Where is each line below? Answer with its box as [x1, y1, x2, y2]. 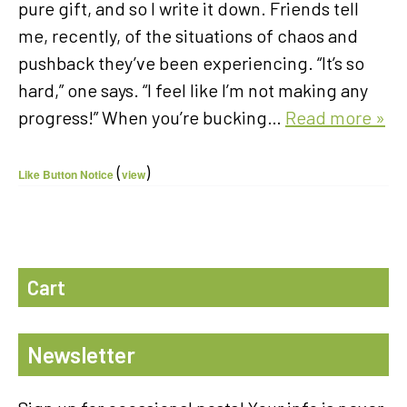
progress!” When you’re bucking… [18, 105, 285, 128]
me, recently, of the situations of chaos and [18, 24, 358, 46]
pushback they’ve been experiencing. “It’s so [18, 51, 364, 74]
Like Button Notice [18, 165, 114, 183]
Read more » [285, 105, 385, 128]
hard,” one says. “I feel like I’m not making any [18, 78, 368, 101]
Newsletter [27, 341, 135, 369]
